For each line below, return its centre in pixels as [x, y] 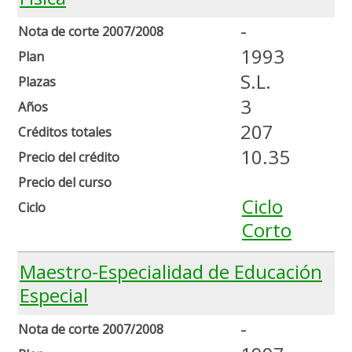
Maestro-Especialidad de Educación [171, 272]
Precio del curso [65, 183]
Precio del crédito [69, 158]
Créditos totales [65, 132]
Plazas [37, 82]
